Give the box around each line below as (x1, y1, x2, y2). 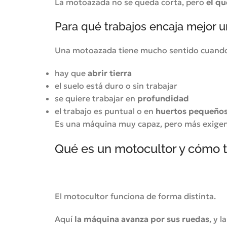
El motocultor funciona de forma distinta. (54, 191, 216, 201)
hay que (54, 68, 88, 78)
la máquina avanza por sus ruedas (74, 214, 209, 224)
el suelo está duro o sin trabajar (54, 81, 177, 91)
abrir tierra (87, 68, 132, 78)
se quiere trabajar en (54, 93, 137, 103)
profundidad (137, 93, 189, 103)
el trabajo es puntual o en (54, 106, 156, 116)
